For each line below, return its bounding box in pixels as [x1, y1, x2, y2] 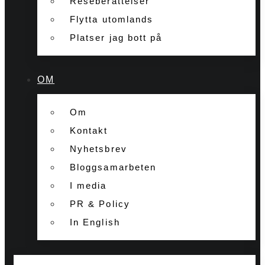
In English [70, 216, 120, 227]
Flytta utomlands [70, 14, 154, 24]
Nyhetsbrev [70, 143, 127, 154]
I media [70, 180, 107, 190]
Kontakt [70, 125, 108, 135]
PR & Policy [70, 198, 130, 209]
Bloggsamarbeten [70, 161, 157, 172]
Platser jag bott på [70, 32, 163, 43]
